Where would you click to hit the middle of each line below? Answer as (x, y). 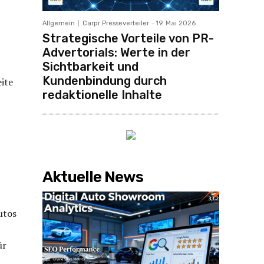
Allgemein (59, 23)
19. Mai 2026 (176, 23)
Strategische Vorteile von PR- (128, 38)
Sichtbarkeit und (90, 66)
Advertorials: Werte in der (116, 52)
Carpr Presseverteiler (116, 23)
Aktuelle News (93, 177)
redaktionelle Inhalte (102, 95)
